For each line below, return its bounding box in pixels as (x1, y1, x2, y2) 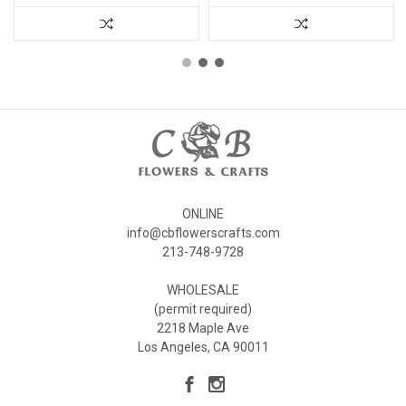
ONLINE (182, 206, 224, 221)
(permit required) (154, 301, 252, 316)
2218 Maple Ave (157, 320, 249, 335)
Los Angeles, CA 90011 (137, 339, 269, 354)
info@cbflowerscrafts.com (126, 225, 280, 240)
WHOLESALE (167, 282, 239, 297)
